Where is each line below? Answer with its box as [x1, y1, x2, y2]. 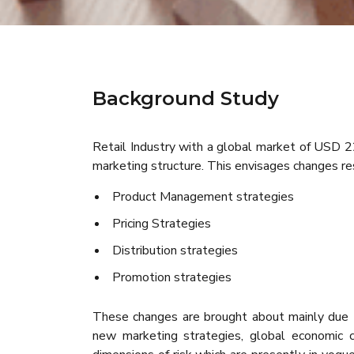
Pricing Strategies [112, 215, 211, 232]
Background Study [92, 87, 279, 110]
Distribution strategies [112, 242, 238, 259]
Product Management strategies [112, 188, 294, 205]
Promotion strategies [112, 269, 232, 286]
